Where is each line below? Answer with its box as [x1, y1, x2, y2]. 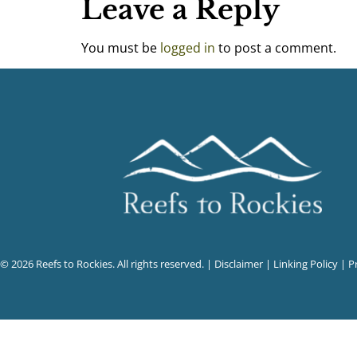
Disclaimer [214, 257, 263, 272]
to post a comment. [215, 38, 336, 57]
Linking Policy [273, 257, 338, 272]
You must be [81, 38, 160, 57]
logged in [160, 38, 215, 57]
